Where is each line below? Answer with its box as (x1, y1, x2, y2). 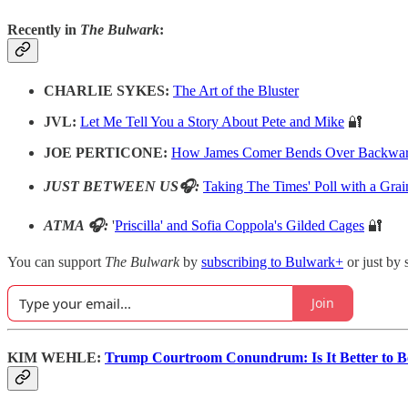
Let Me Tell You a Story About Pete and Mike (80, 113, 344, 129)
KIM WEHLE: (7, 349, 105, 365)
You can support (7, 253, 105, 270)
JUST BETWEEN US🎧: (44, 178, 203, 194)
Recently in (7, 22, 80, 38)
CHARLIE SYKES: (44, 82, 173, 98)
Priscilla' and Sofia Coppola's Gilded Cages (115, 217, 364, 233)
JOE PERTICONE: (44, 144, 171, 160)
